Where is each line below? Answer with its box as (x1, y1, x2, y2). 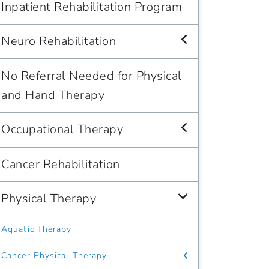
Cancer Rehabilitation (1, 156, 120, 172)
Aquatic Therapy (1, 223, 72, 235)
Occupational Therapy (1, 121, 123, 138)
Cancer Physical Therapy (1, 250, 107, 261)
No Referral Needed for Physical (1, 68, 182, 84)
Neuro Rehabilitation (1, 33, 116, 49)
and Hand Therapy (1, 87, 104, 103)
